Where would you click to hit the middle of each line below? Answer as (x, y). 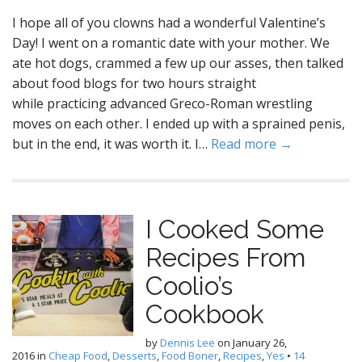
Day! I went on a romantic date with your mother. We (171, 43)
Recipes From (225, 257)
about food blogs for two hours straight (134, 83)
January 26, (260, 343)
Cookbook (205, 314)
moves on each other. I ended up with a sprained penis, (179, 124)
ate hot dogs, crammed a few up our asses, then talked (178, 63)
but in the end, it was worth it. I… (112, 144)
